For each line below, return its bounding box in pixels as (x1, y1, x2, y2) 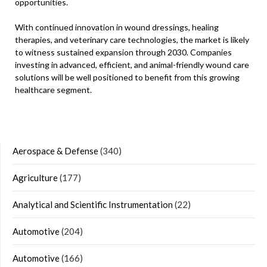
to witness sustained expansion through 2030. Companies (15, 47, 232, 57)
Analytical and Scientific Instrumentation (13, 199, 173, 210)
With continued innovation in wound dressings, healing (15, 22, 219, 32)
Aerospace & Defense (13, 145, 98, 156)
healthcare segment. (15, 85, 92, 95)
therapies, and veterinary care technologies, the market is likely (15, 35, 249, 45)
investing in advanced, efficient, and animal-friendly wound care (15, 60, 249, 70)
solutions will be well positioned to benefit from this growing (15, 72, 240, 82)
